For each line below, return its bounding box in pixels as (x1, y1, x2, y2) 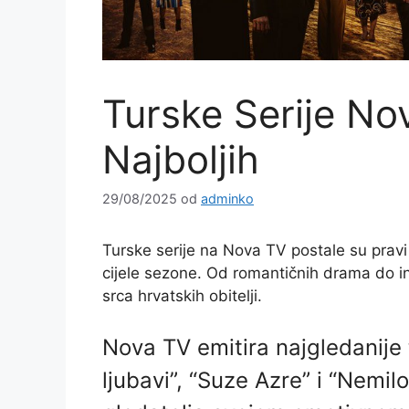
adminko (201, 191, 254, 207)
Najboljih (102, 136, 259, 184)
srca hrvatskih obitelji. (102, 287, 262, 306)
